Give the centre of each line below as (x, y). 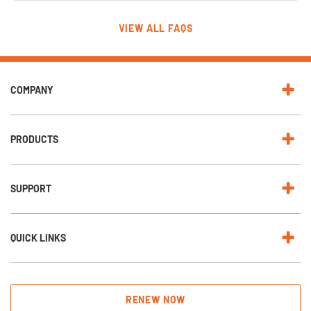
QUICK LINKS (38, 237)
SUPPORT (31, 188)
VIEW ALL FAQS (155, 28)
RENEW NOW (155, 299)
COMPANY (32, 90)
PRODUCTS (34, 139)
